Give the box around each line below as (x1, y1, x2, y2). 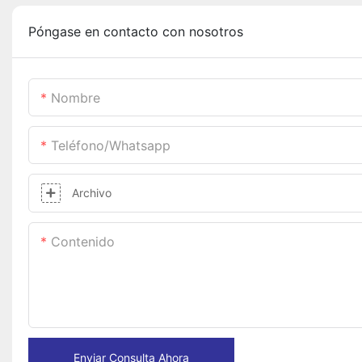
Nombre (51, 90, 100, 107)
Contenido (51, 234, 115, 250)
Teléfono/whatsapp (51, 137, 170, 154)
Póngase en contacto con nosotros (28, 23, 243, 40)
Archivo (72, 186, 112, 200)
